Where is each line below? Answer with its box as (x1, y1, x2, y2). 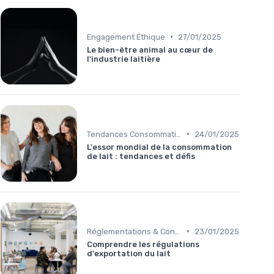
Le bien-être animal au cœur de (87, 45, 213, 54)
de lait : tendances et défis (87, 151, 195, 161)
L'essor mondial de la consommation (87, 142, 232, 152)
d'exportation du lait (87, 248, 171, 258)
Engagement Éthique (87, 32, 165, 42)
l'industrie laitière (87, 54, 160, 64)
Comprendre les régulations (87, 239, 199, 249)
